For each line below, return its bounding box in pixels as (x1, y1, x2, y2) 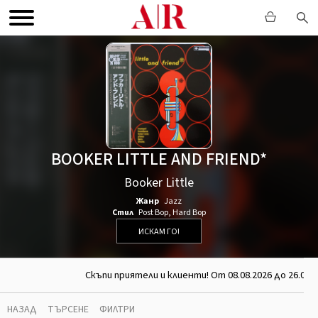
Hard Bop (172, 207, 206, 219)
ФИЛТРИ (99, 302, 135, 317)
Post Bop (138, 207, 168, 219)
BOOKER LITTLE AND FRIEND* (51, 147, 267, 172)
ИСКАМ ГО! (138, 226, 180, 238)
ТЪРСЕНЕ (48, 302, 89, 317)
